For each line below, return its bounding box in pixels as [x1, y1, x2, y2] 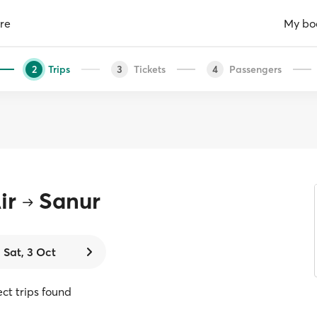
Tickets [134, 62, 166, 76]
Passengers [229, 62, 282, 76]
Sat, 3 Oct [3, 245, 56, 259]
